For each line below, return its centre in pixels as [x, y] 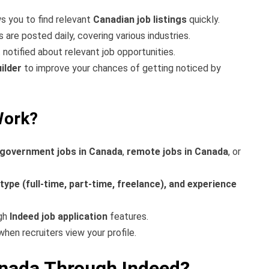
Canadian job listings [140, 19]
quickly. [203, 19]
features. [128, 217]
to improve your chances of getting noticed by [121, 68]
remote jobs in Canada [177, 152]
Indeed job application [59, 217]
